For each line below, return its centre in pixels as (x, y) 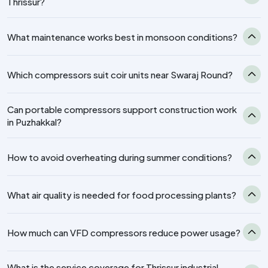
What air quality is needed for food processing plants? (122, 194)
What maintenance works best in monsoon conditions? (122, 36)
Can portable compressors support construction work (122, 109)
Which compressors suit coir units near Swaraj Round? (120, 74)
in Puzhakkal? (34, 122)
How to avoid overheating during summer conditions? (120, 157)
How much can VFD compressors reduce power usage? (124, 232)
